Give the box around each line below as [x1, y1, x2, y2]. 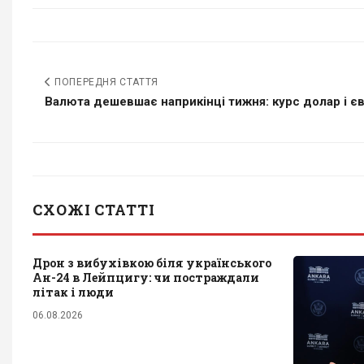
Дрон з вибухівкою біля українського [32, 255, 271, 271]
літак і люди [32, 284, 114, 301]
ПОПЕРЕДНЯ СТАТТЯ [51, 76, 158, 89]
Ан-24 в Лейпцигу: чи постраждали [32, 270, 259, 286]
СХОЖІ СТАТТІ [32, 200, 155, 220]
